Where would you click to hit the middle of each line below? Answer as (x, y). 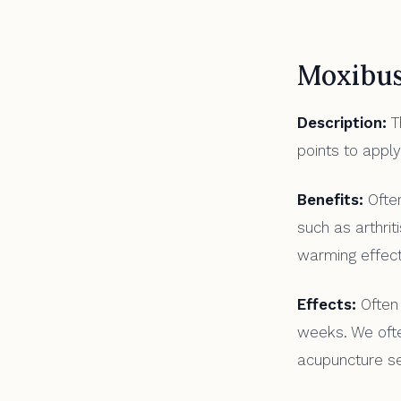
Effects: (327, 304)
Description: (342, 123)
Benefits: (330, 200)
